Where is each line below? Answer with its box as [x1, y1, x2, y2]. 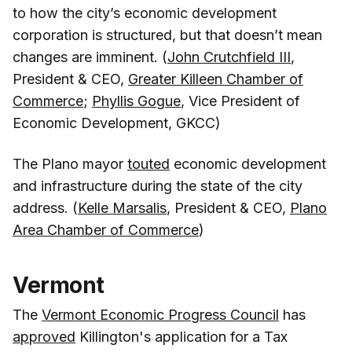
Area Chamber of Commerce [13, 221, 199, 238]
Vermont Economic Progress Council [42, 306, 279, 323]
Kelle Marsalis [78, 199, 167, 216]
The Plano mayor [13, 155, 127, 172]
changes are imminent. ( [13, 48, 167, 65]
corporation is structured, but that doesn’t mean [13, 26, 322, 43]
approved [13, 328, 75, 345]
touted [127, 155, 170, 172]
